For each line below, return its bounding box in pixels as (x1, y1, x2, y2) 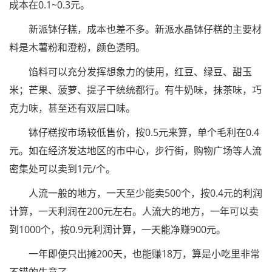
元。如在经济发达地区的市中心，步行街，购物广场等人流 (9, 144, 262, 157)
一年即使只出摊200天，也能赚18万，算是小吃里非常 (9, 247, 260, 260)
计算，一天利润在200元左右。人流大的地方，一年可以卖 (9, 205, 259, 218)
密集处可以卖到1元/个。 (9, 162, 115, 175)
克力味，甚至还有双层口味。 (9, 101, 135, 115)
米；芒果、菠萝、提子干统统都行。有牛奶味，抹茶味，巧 (9, 83, 262, 97)
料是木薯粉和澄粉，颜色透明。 (9, 41, 145, 54)
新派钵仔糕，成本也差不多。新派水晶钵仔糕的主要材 (9, 22, 262, 36)
